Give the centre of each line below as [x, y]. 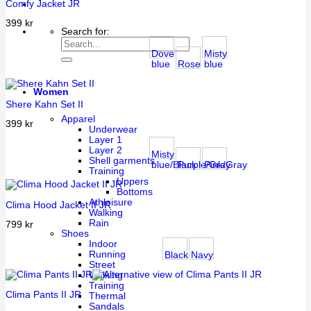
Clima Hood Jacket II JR [58, 205]
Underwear [113, 130]
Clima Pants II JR [43, 295]
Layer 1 [106, 140]
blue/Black [174, 165]
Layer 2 [106, 151]
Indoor [103, 244]
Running [107, 255]
